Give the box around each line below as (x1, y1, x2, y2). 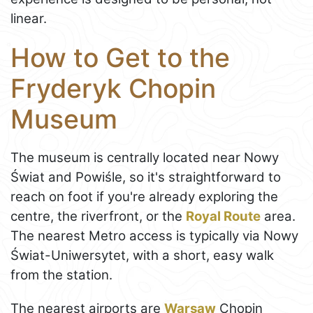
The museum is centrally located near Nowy (10, 149, 279, 166)
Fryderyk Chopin (10, 73, 216, 105)
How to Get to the (10, 42, 230, 74)
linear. (10, 10, 47, 27)
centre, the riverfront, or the (10, 208, 186, 224)
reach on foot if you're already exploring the (10, 188, 278, 205)
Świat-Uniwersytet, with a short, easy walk (10, 247, 274, 263)
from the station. (10, 266, 112, 283)
